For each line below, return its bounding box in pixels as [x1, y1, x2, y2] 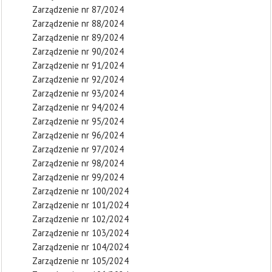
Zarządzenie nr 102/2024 [32, 213, 129, 225]
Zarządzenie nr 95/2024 [32, 115, 124, 127]
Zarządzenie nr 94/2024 [32, 101, 124, 113]
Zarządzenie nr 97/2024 [32, 143, 124, 155]
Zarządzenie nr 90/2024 [32, 46, 124, 57]
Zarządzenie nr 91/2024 [32, 59, 124, 71]
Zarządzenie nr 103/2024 [32, 227, 129, 239]
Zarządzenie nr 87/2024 [32, 4, 124, 15]
